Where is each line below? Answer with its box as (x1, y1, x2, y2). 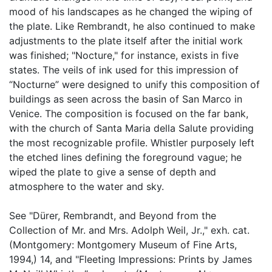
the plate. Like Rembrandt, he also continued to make (9, 20, 255, 32)
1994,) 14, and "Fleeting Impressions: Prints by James (9, 253, 252, 265)
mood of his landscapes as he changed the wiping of (9, 5, 253, 18)
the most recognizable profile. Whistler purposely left (9, 137, 254, 149)
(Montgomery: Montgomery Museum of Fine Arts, (9, 239, 237, 251)
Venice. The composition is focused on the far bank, (9, 107, 248, 120)
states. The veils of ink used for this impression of (9, 64, 239, 76)
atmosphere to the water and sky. (9, 180, 164, 192)
